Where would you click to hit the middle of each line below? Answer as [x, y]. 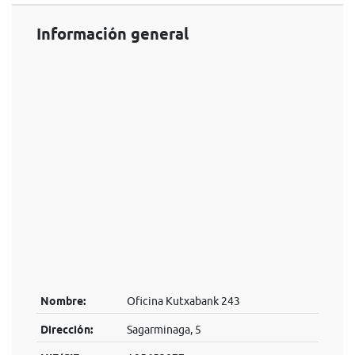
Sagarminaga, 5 [164, 330]
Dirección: [66, 330]
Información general [113, 34]
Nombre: [63, 301]
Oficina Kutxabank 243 [183, 301]
